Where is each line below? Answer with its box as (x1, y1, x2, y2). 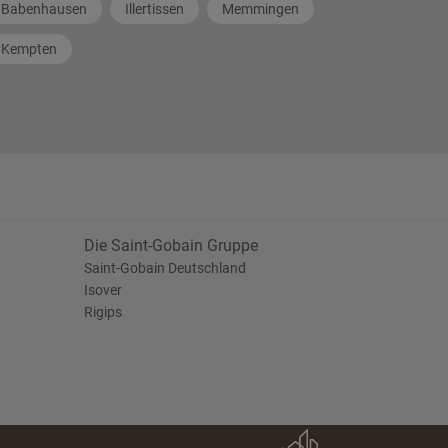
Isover (83, 282, 122, 298)
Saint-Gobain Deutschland (83, 260, 246, 276)
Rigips (83, 304, 122, 320)
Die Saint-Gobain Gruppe (83, 236, 258, 255)
